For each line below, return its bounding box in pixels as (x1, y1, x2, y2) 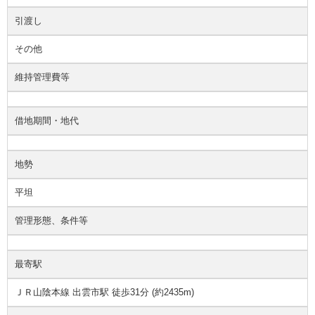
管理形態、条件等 (15, 215, 88, 226)
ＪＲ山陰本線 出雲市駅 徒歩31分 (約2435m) (15, 287, 194, 298)
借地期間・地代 (15, 115, 79, 127)
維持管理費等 (15, 72, 70, 83)
